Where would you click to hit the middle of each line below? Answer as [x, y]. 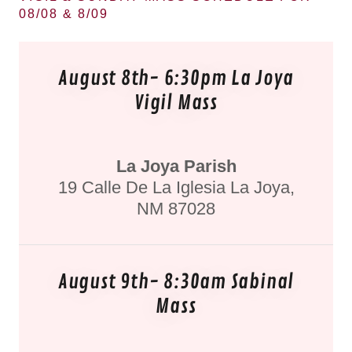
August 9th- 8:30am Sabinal [176, 282]
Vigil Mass [176, 103]
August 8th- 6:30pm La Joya [176, 78]
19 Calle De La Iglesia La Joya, [176, 187]
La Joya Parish [176, 166]
